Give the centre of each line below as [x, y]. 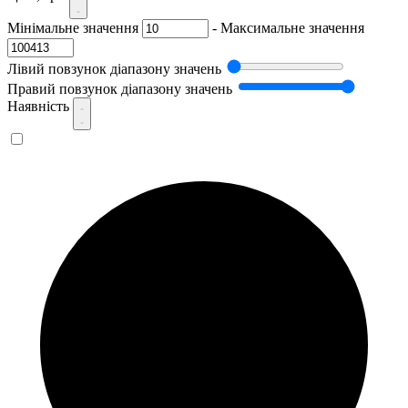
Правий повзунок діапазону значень [120, 88]
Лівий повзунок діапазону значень [114, 68]
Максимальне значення [292, 27]
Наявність [40, 106]
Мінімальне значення [73, 27]
